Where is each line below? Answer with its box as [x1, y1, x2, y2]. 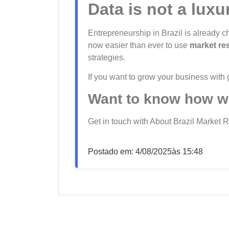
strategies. [88, 53, 125, 62]
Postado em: [88, 147, 135, 156]
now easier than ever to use [88, 40, 190, 50]
